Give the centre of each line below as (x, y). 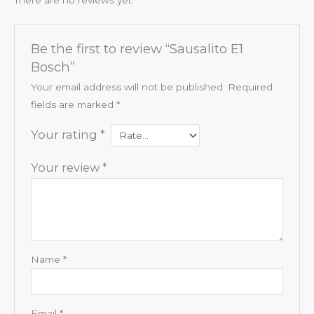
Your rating (65, 135)
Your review (66, 167)
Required (250, 87)
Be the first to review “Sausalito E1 (137, 49)
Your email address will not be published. (128, 87)
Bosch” (53, 67)
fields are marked (73, 105)
